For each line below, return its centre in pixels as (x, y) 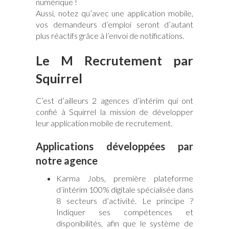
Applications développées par (114, 146)
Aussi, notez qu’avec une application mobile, (114, 13)
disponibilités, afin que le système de (125, 223)
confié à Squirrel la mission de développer (114, 111)
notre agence (67, 160)
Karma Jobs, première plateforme (125, 178)
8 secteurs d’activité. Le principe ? (125, 200)
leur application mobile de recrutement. (104, 123)
